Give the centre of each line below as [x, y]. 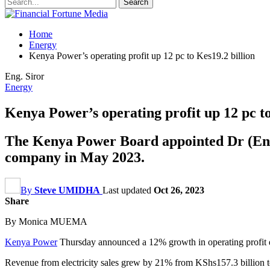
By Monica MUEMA [46, 221]
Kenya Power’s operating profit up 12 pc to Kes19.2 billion [142, 56]
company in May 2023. [75, 157]
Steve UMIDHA [67, 190]
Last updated [128, 190]
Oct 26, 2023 [179, 190]
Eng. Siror [24, 76]
